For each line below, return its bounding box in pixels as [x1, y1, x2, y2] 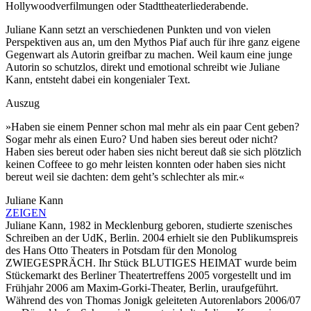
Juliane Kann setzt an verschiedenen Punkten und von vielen [6, 24, 271, 36]
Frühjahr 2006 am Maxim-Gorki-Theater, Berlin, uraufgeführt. [6, 282, 278, 294]
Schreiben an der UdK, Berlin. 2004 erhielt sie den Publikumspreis [6, 232, 298, 244]
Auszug [6, 97, 40, 110]
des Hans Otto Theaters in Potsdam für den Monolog [6, 244, 237, 257]
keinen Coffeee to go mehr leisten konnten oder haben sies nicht [6, 158, 285, 171]
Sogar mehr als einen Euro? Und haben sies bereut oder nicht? [6, 133, 278, 146]
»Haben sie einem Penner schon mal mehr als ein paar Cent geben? [6, 121, 299, 133]
